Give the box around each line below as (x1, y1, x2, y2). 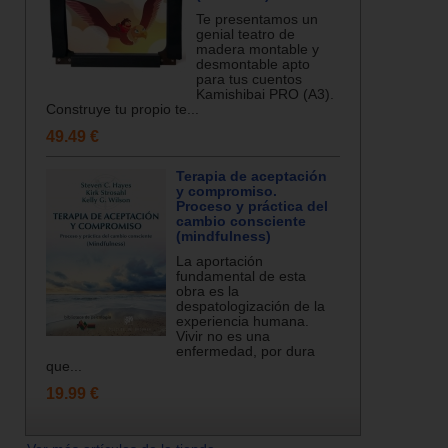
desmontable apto (196, 56, 310, 72)
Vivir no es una (176, 328, 270, 344)
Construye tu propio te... (46, 101, 199, 117)
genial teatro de (196, 26, 295, 42)
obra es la (176, 283, 239, 299)
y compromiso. (176, 183, 277, 199)
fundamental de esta (176, 268, 306, 284)
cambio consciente (176, 213, 306, 229)
